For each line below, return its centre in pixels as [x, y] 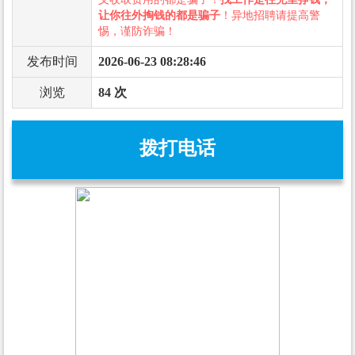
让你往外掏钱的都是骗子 [159, 15]
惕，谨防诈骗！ [137, 31]
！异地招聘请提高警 [270, 15]
